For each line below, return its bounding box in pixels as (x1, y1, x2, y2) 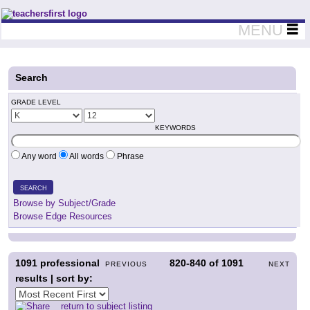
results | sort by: (15, 273, 93, 284)
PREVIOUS (105, 260, 148, 268)
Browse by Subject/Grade (13, 198, 116, 208)
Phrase (115, 152, 144, 161)
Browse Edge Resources (13, 211, 112, 221)
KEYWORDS (155, 124, 196, 131)
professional (37, 257, 100, 268)
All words (68, 152, 106, 161)
